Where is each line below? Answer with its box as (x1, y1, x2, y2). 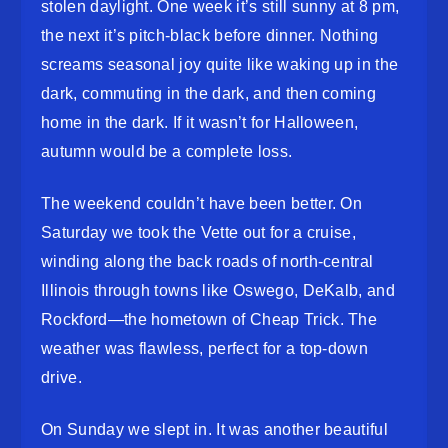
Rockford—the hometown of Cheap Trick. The (41, 311, 378, 329)
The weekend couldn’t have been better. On (41, 195, 363, 213)
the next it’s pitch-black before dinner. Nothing (41, 27, 379, 45)
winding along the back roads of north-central (41, 253, 374, 271)
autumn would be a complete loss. (41, 143, 293, 161)
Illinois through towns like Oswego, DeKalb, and (41, 282, 396, 300)
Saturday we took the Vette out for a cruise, (41, 224, 357, 242)
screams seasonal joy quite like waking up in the (41, 56, 399, 74)
